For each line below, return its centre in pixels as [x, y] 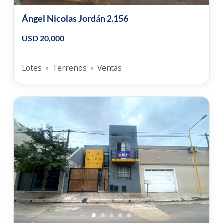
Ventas [109, 68]
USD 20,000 [43, 38]
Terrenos [69, 68]
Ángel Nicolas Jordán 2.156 [75, 19]
